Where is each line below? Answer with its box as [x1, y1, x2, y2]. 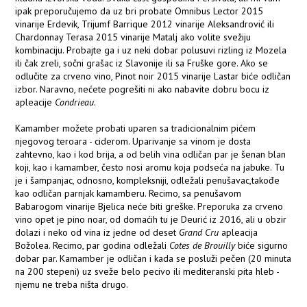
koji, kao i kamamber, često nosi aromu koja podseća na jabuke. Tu [15, 161, 285, 174]
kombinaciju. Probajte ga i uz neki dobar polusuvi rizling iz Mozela [15, 44, 287, 57]
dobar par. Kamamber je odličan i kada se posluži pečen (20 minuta [15, 252, 292, 265]
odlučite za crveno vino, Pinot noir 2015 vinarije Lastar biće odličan [15, 70, 291, 83]
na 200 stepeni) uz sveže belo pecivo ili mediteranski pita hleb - [15, 265, 280, 278]
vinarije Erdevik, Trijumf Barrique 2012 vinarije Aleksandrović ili [15, 18, 275, 31]
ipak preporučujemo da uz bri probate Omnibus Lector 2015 [15, 5, 264, 18]
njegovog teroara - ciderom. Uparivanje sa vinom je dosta [15, 135, 251, 148]
